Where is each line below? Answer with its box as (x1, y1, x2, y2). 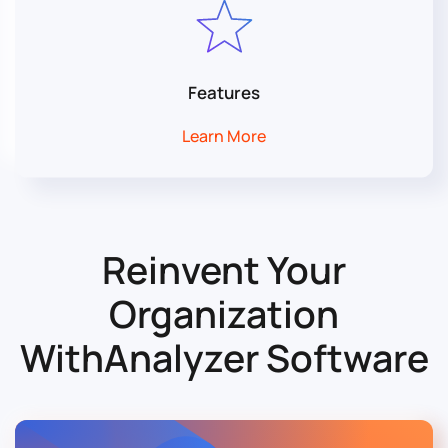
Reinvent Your (102, 243, 346, 295)
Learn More (182, 124, 266, 147)
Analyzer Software (103, 331, 429, 383)
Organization (109, 287, 339, 339)
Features (188, 80, 260, 104)
